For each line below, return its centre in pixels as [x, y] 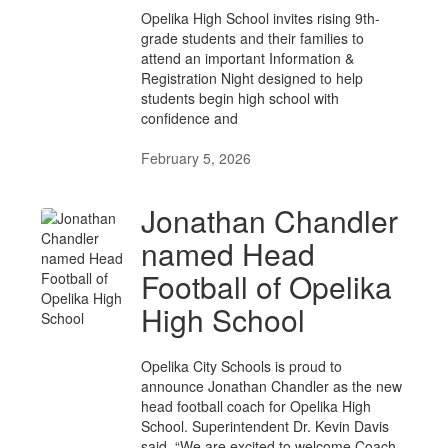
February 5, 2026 [196, 158]
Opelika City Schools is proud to [241, 366]
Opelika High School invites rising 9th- [260, 18]
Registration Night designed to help [252, 78]
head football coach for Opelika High [256, 406]
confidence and [189, 118]
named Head [228, 253]
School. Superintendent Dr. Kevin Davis [265, 426]
